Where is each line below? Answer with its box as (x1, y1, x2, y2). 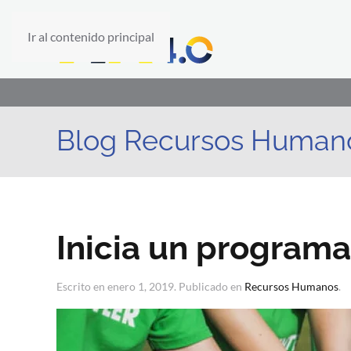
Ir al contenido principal (27, 29, 154, 44)
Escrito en (56, 280, 107, 293)
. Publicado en (174, 280, 244, 293)
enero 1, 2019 (107, 280, 174, 293)
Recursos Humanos (244, 280, 338, 293)
